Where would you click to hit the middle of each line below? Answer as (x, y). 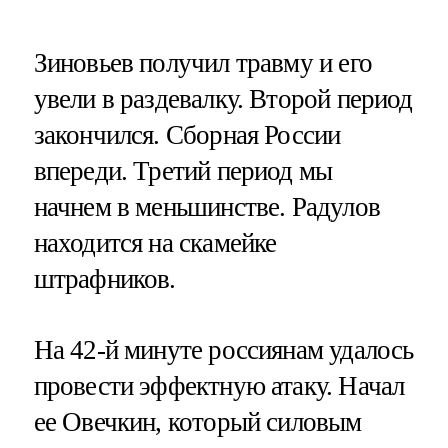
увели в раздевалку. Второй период (223, 98)
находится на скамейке (155, 242)
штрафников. (104, 278)
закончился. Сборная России (187, 134)
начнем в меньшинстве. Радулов (206, 206)
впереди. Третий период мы (183, 170)
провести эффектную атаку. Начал (219, 385)
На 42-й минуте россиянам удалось (223, 349)
